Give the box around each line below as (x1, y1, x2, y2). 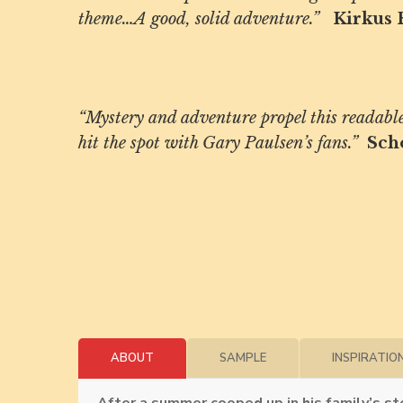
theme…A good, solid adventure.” (78, 9, 333, 29)
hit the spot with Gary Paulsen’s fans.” (78, 133, 367, 153)
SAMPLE (219, 350, 266, 366)
